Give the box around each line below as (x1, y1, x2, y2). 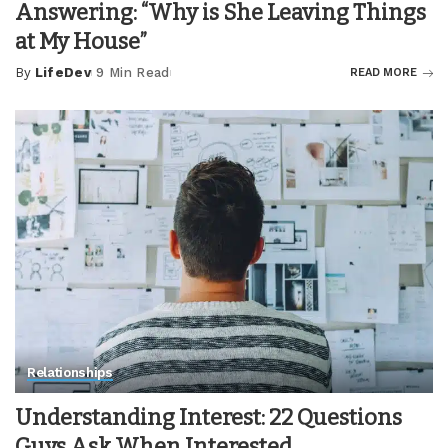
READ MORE (350, 66, 417, 80)
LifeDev (34, 65, 92, 81)
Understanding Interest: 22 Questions (15, 403, 402, 431)
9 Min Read (96, 65, 170, 81)
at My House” (15, 28, 147, 56)
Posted (14, 74, 68, 90)
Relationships (27, 364, 113, 380)
